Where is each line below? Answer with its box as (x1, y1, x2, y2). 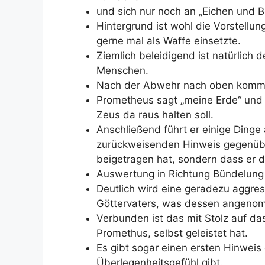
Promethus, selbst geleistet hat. (96, 227, 248, 239)
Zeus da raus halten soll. (96, 109, 214, 121)
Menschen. (96, 64, 148, 76)
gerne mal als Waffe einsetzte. (96, 35, 241, 47)
